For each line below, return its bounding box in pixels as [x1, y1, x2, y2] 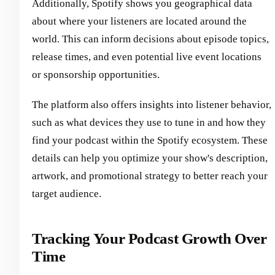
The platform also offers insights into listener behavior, [32, 99, 271, 111]
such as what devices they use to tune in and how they [32, 117, 266, 129]
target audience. [32, 188, 101, 200]
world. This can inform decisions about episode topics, [32, 33, 269, 45]
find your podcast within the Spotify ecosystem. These [32, 134, 268, 147]
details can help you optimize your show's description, [32, 152, 268, 165]
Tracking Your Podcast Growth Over [32, 230, 267, 247]
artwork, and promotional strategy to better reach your [32, 170, 268, 182]
